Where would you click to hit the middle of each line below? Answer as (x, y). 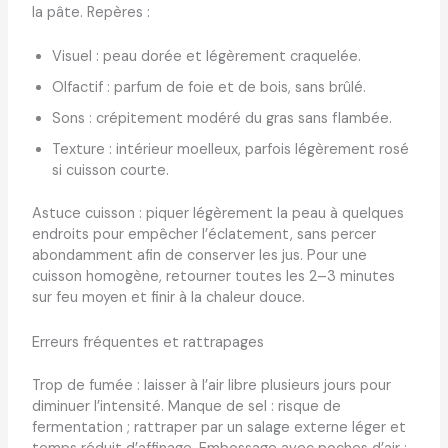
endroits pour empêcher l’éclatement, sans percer (203, 235)
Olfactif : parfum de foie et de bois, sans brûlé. (208, 88)
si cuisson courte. (110, 171)
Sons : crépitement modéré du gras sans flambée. (221, 119)
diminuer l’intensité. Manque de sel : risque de (186, 406)
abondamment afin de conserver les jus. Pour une (199, 256)
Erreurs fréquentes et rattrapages (147, 342)
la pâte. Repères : (90, 13)
